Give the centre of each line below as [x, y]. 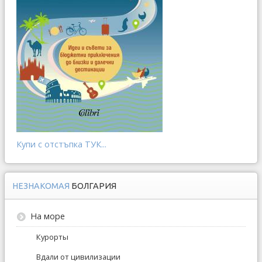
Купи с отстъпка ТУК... [61, 144]
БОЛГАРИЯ [94, 186]
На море [48, 216]
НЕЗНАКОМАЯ [42, 186]
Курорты [52, 237]
